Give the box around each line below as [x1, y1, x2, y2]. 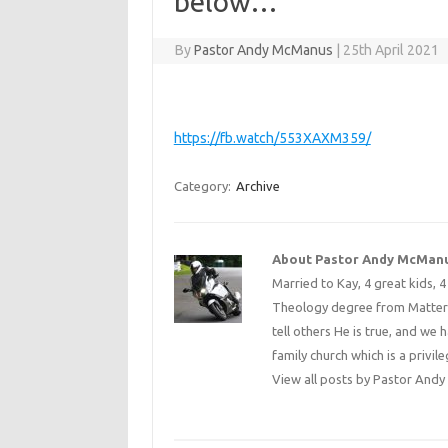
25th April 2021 [343, 41, 440, 58]
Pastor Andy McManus [194, 41, 334, 58]
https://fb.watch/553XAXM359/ [173, 129, 371, 146]
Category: [173, 178, 234, 193]
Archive [235, 178, 280, 193]
